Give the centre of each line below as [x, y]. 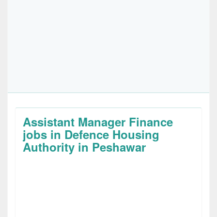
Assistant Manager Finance [98, 122]
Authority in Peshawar [84, 147]
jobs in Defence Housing [91, 134]
